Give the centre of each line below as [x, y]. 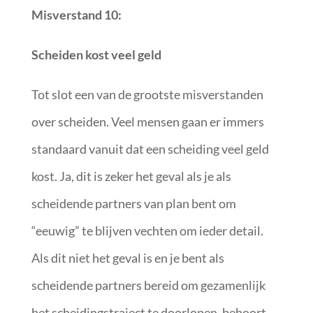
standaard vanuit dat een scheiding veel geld [150, 148]
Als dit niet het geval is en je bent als [128, 257]
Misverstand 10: [77, 14]
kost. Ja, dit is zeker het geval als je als [131, 176]
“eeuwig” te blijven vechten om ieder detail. [147, 230]
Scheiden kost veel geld [96, 54]
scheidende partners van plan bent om [133, 203]
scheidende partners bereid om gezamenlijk [148, 285]
